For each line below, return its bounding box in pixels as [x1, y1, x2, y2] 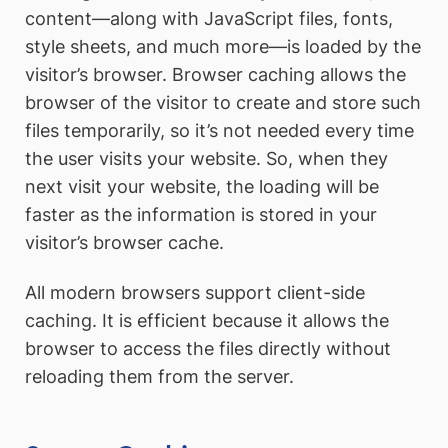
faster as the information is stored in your [25, 204, 377, 226]
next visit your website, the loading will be [25, 176, 379, 198]
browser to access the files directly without [25, 337, 391, 359]
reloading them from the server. [25, 365, 294, 387]
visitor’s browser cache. [25, 232, 224, 254]
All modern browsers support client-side [25, 281, 365, 303]
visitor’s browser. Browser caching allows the [25, 64, 406, 86]
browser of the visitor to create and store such [25, 92, 421, 114]
